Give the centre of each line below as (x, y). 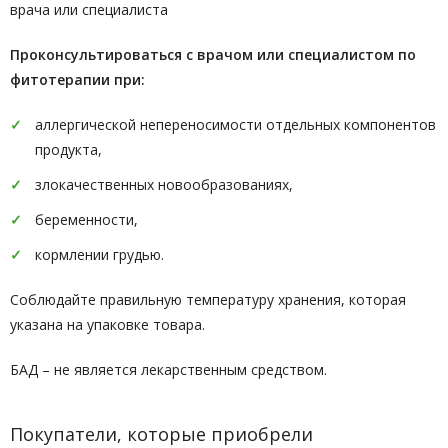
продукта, (68, 149)
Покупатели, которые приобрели (161, 434)
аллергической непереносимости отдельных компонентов (235, 124)
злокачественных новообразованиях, (164, 184)
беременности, (86, 219)
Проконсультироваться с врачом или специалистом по (213, 54)
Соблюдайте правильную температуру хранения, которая (208, 299)
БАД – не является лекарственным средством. (168, 369)
